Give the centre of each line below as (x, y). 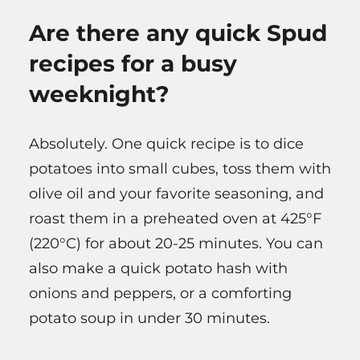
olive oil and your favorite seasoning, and (176, 193)
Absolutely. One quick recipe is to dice (166, 143)
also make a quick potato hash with (158, 268)
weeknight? (99, 94)
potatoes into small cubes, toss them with (180, 168)
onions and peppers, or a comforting (160, 293)
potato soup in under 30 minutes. (149, 318)
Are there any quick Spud (178, 33)
